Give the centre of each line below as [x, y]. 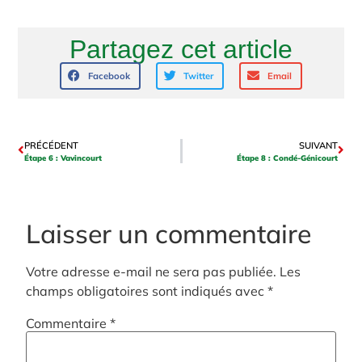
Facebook [109, 76]
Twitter [198, 76]
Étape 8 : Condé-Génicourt [287, 157]
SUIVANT [318, 145]
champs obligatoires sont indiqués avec [147, 290]
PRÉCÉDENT [52, 145]
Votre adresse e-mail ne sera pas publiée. [152, 271]
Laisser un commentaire [169, 233]
